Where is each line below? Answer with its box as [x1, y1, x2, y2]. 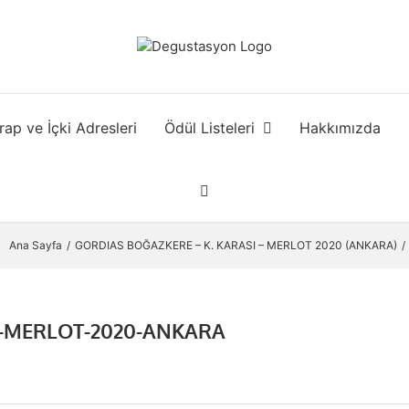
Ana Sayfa [9, 238, 62, 252]
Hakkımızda [299, 118, 381, 137]
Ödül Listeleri [163, 118, 255, 137]
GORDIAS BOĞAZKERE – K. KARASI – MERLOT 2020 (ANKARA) [75, 238, 397, 252]
